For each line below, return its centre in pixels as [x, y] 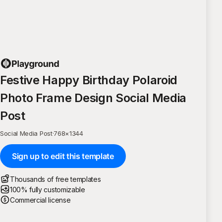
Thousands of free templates [55, 179]
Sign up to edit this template [63, 156]
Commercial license [40, 200]
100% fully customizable [48, 189]
